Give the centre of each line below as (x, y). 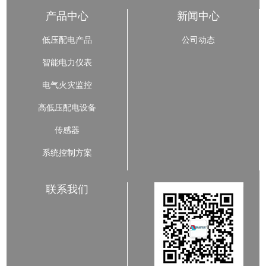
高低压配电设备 (67, 108)
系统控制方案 (67, 153)
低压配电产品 (67, 40)
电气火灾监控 (67, 85)
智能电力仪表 (67, 63)
